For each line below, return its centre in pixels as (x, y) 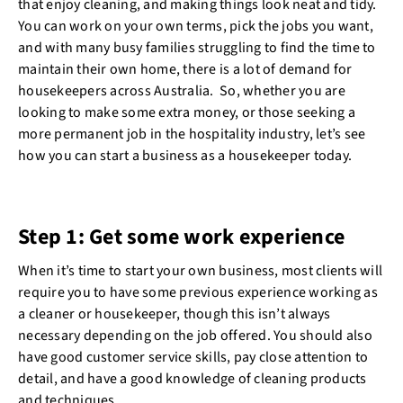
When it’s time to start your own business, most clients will (200, 271)
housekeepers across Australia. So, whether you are (182, 91)
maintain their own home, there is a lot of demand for (185, 69)
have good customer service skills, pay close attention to (193, 357)
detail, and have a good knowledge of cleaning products (193, 379)
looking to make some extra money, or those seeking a (187, 112)
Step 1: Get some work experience (181, 237)
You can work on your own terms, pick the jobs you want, (196, 26)
